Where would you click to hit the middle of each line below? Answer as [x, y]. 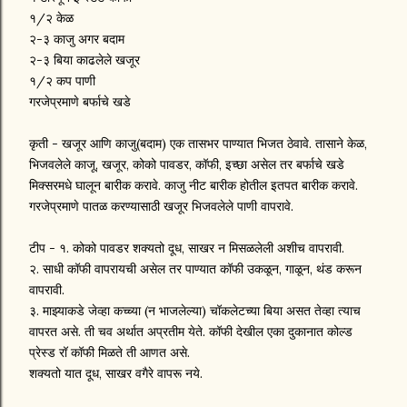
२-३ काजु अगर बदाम [77, 39]
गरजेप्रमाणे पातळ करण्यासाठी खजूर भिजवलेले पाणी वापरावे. [161, 206]
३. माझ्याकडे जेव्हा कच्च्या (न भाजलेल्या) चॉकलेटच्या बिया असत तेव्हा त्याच [195, 311]
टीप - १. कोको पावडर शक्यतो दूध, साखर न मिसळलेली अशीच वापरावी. [187, 248]
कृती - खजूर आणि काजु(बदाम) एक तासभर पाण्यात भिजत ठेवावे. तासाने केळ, [198, 144]
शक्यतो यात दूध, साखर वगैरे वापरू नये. [116, 373]
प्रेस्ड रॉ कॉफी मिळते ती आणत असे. [109, 352]
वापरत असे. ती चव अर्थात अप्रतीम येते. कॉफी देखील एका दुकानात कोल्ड [191, 332]
